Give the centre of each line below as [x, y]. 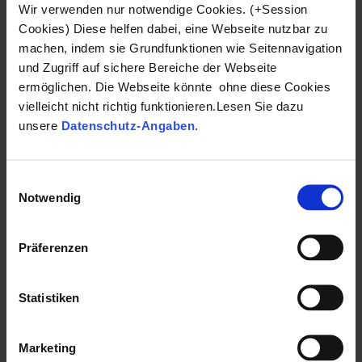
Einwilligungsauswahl [62, 181]
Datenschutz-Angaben [128, 125]
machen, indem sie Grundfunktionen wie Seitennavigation [180, 47]
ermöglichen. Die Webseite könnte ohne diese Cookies [175, 86]
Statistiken [49, 297]
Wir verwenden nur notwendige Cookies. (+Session [163, 8]
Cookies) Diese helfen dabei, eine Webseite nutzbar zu [173, 28]
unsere [40, 125]
